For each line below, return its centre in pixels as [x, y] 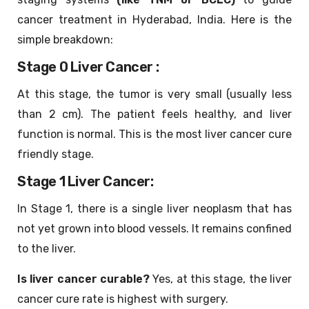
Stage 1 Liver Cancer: [86, 182]
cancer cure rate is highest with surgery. [123, 299]
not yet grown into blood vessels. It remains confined [154, 229]
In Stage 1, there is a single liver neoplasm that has [154, 209]
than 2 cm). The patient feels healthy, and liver [154, 114]
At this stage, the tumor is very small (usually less [154, 94]
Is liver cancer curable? [83, 279]
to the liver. [47, 249]
